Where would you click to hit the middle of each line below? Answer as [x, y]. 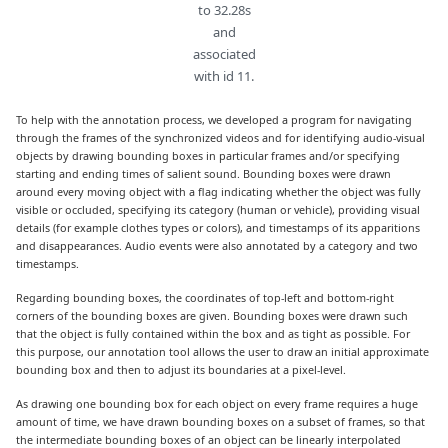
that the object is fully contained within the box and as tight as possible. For [213, 334]
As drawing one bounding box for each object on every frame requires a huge [217, 404]
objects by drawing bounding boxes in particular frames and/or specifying [208, 155]
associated [224, 54]
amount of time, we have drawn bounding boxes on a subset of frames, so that [221, 422]
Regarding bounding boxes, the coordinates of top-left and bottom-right [205, 298]
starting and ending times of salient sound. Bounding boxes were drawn [204, 173]
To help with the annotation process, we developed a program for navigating [214, 119]
